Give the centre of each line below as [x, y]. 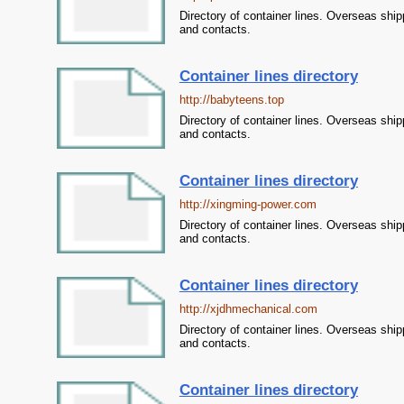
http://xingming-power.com [248, 204]
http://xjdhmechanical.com [248, 309]
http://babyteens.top [231, 100]
